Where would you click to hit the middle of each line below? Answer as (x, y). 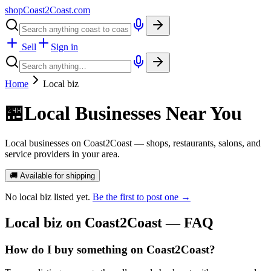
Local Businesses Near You (133, 113)
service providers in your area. (62, 154)
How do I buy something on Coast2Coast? (110, 249)
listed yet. (71, 197)
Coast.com (70, 10)
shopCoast (25, 10)
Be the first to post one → (142, 197)
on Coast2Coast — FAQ (138, 222)
